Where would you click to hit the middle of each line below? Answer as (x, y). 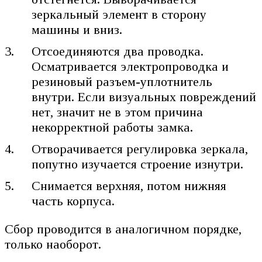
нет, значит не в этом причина (118, 112)
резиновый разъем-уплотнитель (122, 82)
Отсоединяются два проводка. (118, 51)
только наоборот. (53, 244)
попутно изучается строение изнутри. (138, 164)
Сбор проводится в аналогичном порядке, (123, 229)
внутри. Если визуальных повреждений (144, 97)
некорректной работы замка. (113, 127)
